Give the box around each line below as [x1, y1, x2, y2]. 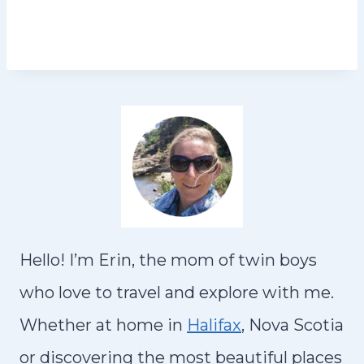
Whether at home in [19, 315, 187, 335]
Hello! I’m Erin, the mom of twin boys [19, 250, 317, 270]
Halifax [187, 315, 241, 335]
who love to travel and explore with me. [19, 283, 334, 302]
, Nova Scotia [241, 315, 344, 335]
